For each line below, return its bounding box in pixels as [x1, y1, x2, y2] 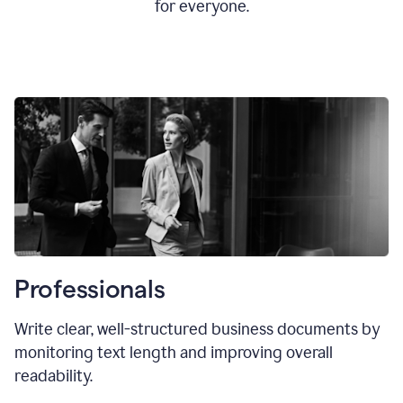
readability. [14, 365, 93, 386]
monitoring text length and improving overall [14, 342, 333, 363]
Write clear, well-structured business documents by [14, 318, 380, 339]
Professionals [14, 274, 166, 302]
